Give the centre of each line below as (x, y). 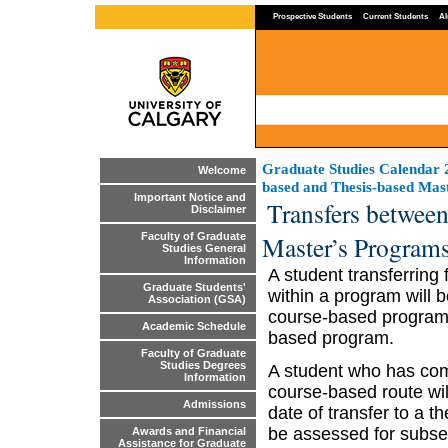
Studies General (204, 248)
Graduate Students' (194, 287)
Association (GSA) (197, 299)
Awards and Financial (189, 431)
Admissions (214, 404)
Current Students (395, 16)
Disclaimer (218, 209)
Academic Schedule (194, 326)
